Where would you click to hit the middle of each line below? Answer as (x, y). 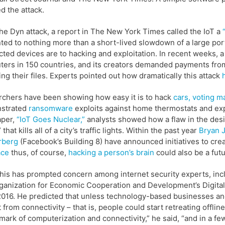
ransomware (51, 108)
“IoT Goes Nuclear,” (51, 120)
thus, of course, (38, 153)
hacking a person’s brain (110, 153)
